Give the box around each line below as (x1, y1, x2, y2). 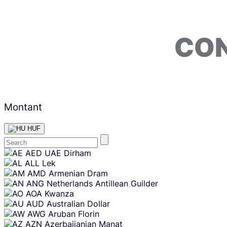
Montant (4, 100, 42, 113)
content (4, 155, 25, 163)
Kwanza (45, 188, 74, 199)
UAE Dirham (45, 147, 91, 158)
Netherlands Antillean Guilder (47, 178, 158, 188)
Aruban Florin (48, 208, 99, 219)
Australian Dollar (47, 198, 110, 209)
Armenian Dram (49, 168, 108, 178)
